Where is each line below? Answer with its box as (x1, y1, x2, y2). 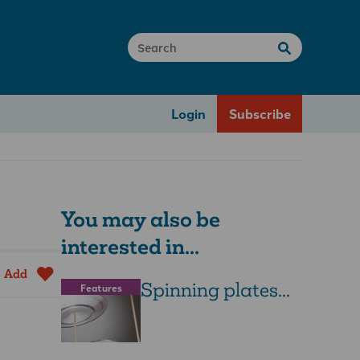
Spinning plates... (141, 277, 290, 303)
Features (80, 280, 122, 295)
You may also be (61, 205, 220, 233)
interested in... (61, 232, 199, 260)
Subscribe (228, 104, 291, 123)
